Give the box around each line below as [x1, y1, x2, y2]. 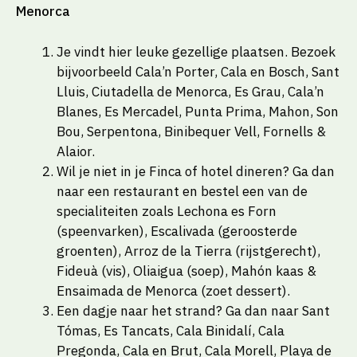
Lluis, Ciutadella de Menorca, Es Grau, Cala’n [57, 82, 324, 100]
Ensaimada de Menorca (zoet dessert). [57, 281, 290, 300]
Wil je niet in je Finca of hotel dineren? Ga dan [57, 162, 335, 180]
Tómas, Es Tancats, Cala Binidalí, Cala [57, 321, 284, 339]
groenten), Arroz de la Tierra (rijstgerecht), [57, 241, 320, 260]
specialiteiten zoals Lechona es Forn [57, 202, 277, 220]
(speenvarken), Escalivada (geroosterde [57, 222, 297, 240]
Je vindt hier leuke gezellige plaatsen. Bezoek [57, 42, 335, 61]
